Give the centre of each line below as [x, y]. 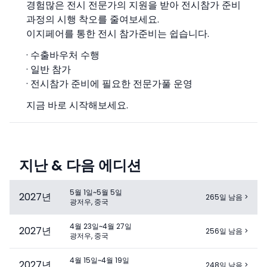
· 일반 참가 [49, 69]
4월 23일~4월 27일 [100, 226]
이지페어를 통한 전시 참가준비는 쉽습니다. [118, 33]
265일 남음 [224, 197]
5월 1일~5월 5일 [96, 192]
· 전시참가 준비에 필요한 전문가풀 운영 [109, 83]
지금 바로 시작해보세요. [77, 105]
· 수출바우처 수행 [63, 55]
